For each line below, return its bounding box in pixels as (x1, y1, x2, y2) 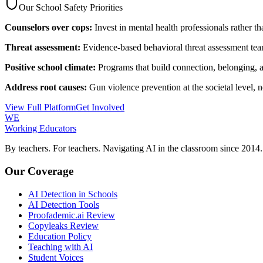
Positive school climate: (5, 62, 96, 73)
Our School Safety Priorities (19, 2, 123, 13)
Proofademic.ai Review (28, 210, 115, 220)
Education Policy (28, 231, 92, 241)
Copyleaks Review (28, 220, 99, 231)
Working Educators (5, 123, 76, 134)
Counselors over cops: (5, 22, 92, 33)
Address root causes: (5, 82, 87, 93)
